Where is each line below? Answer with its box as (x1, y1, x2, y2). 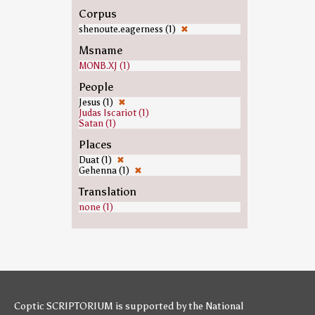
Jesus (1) (78, 97, 115, 108)
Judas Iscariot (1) (78, 108, 149, 118)
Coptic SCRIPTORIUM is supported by (14, 300, 188, 312)
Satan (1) (78, 118, 116, 129)
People (78, 80, 113, 94)
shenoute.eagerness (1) (78, 24, 178, 34)
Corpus (78, 7, 117, 20)
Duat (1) (78, 155, 114, 165)
